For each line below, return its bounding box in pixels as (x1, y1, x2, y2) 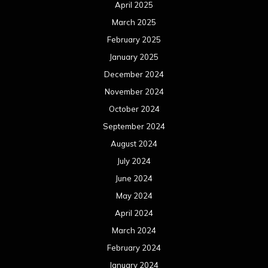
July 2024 (117, 156, 151, 166)
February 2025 (107, 35, 161, 45)
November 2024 (104, 87, 164, 97)
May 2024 (115, 191, 153, 201)
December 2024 (104, 69, 164, 80)
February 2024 (107, 243, 161, 253)
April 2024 (115, 208, 153, 218)
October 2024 (108, 104, 160, 114)
